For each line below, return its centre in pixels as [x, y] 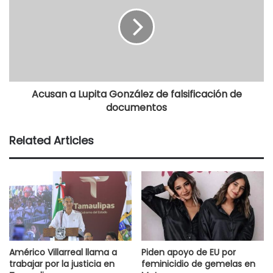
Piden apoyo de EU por [189, 252]
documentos [136, 108]
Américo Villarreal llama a [63, 252]
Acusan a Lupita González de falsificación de [136, 94]
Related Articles [51, 141]
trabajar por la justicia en [62, 264]
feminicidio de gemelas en [198, 264]
